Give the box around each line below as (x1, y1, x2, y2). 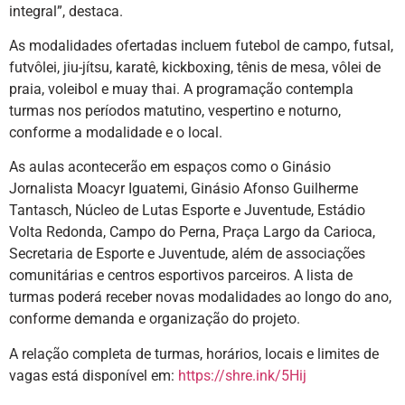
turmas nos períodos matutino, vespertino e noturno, (9, 101, 341, 119)
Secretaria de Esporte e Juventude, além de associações (9, 245, 365, 263)
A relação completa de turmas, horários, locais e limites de (9, 344, 379, 363)
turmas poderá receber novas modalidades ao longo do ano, (9, 288, 391, 306)
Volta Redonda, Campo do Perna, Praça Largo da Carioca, (9, 223, 375, 241)
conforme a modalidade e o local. (9, 123, 222, 141)
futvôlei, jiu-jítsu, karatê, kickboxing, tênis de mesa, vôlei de (9, 58, 381, 76)
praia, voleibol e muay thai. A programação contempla (9, 80, 353, 98)
